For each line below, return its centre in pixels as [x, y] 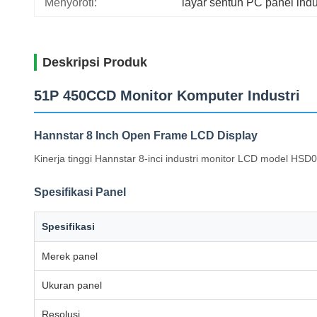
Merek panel [70, 256]
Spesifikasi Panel [80, 192]
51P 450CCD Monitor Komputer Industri [167, 96]
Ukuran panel [72, 285]
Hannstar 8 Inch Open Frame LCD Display [146, 136]
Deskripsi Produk [95, 62]
